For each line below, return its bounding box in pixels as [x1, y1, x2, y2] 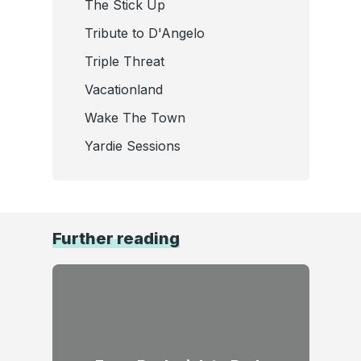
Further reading [52, 228, 180, 248]
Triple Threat [84, 52, 164, 69]
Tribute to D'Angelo [84, 24, 205, 41]
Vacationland [84, 81, 163, 98]
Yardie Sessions [84, 137, 180, 154]
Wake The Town [84, 109, 185, 126]
